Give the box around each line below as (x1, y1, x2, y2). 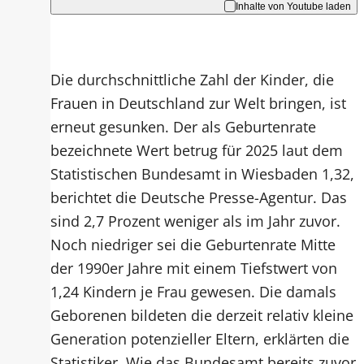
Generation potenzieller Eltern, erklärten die (50, 327, 349, 349)
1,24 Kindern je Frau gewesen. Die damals (50, 280, 336, 301)
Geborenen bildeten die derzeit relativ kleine (50, 304, 353, 325)
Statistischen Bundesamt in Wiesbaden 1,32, (50, 162, 354, 184)
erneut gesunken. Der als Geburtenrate (50, 115, 316, 136)
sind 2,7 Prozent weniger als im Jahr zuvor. (50, 210, 340, 231)
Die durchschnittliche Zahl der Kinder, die (50, 68, 334, 89)
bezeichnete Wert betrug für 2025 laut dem (50, 139, 343, 160)
